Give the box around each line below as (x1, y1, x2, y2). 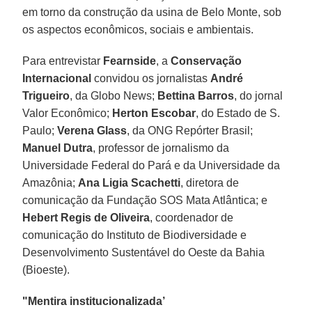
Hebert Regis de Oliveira (22, 211, 150, 224)
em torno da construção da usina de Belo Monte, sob (22, 6, 282, 18)
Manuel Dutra (22, 141, 93, 154)
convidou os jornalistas (91, 72, 211, 84)
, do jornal (234, 89, 283, 102)
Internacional (22, 72, 92, 84)
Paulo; (22, 124, 58, 136)
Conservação (171, 54, 242, 67)
